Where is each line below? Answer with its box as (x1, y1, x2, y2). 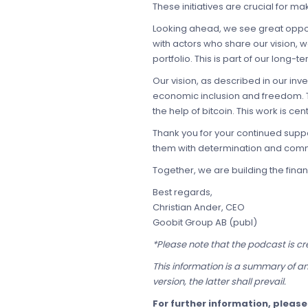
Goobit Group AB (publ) (153, 216, 257, 230)
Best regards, (153, 186, 212, 199)
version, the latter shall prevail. (153, 275, 286, 289)
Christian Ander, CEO (153, 201, 245, 214)
